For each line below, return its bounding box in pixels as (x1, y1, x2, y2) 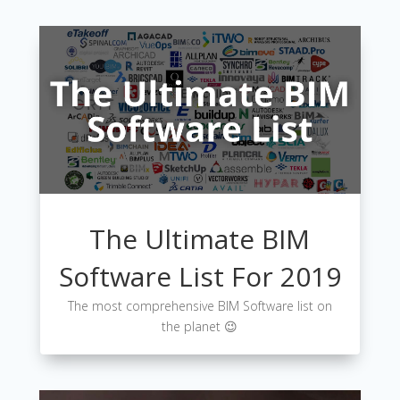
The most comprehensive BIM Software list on (67, 297, 332, 314)
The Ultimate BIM (89, 221, 311, 257)
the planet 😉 (162, 318, 238, 335)
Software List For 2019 (58, 258, 341, 295)
